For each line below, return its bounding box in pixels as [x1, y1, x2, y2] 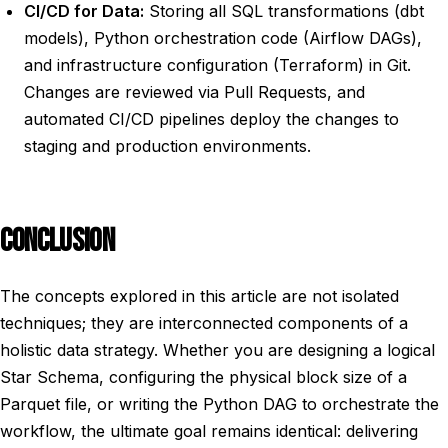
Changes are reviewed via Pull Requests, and [24, 82, 365, 102]
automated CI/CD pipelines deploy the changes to [24, 109, 399, 129]
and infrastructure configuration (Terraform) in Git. [24, 55, 411, 75]
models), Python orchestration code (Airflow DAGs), [24, 28, 422, 48]
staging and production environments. [24, 136, 311, 156]
